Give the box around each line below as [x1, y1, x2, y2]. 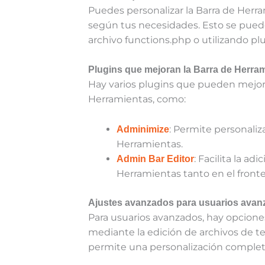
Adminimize [117, 124, 170, 135]
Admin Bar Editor [117, 154, 195, 164]
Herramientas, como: [88, 93, 186, 105]
